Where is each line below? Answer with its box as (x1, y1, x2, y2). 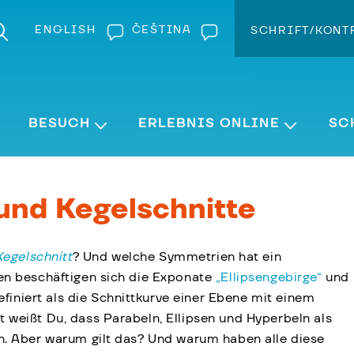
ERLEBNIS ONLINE (138, 117, 281, 130)
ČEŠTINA (131, 24, 191, 36)
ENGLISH (35, 24, 96, 36)
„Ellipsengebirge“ (215, 271, 322, 284)
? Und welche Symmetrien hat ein (72, 250, 282, 264)
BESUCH (28, 117, 90, 130)
